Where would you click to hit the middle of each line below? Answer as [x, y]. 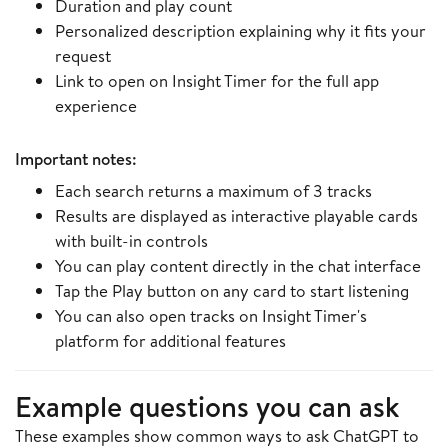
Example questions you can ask [207, 406]
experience [96, 106]
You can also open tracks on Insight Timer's [211, 316]
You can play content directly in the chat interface [238, 266]
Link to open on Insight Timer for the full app [217, 81]
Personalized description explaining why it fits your [240, 31]
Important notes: [76, 159]
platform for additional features [170, 341]
